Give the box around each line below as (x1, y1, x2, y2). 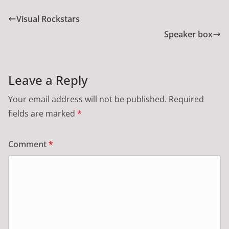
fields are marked (8, 107, 77, 119)
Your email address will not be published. (8, 93, 167, 105)
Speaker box (164, 28, 213, 40)
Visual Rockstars (16, 13, 80, 25)
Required (169, 93, 204, 105)
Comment (8, 138, 49, 150)
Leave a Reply (8, 71, 87, 88)
